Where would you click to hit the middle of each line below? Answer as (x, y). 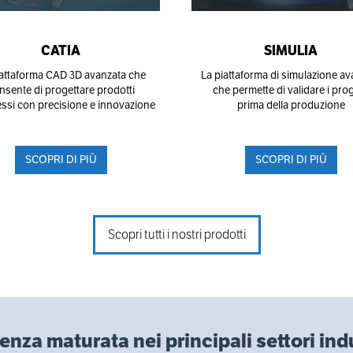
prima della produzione (291, 106)
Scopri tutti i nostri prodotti (176, 235)
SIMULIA (291, 51)
